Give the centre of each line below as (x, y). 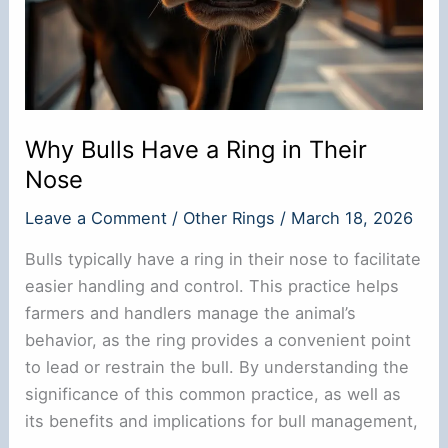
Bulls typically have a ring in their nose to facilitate (223, 259)
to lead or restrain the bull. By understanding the (217, 367)
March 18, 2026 (352, 217)
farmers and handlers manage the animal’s (191, 313)
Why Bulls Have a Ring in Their (196, 149)
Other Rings (229, 217)
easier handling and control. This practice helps (212, 286)
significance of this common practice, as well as (213, 394)
